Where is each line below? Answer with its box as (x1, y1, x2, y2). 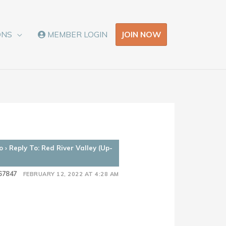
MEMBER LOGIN (45, 29, 108, 40)
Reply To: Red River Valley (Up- (9, 143, 113, 152)
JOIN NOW (121, 29, 161, 39)
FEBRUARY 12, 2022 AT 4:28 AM (23, 170, 119, 178)
